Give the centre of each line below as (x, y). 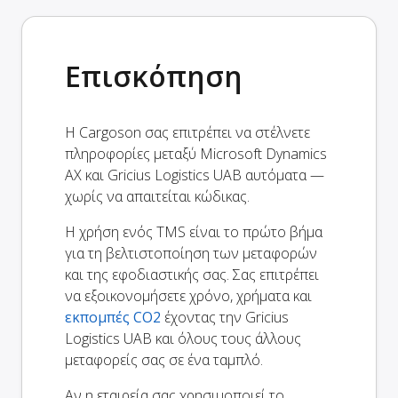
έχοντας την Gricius (225, 317)
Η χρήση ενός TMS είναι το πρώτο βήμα (194, 231)
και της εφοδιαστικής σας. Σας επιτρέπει (192, 274)
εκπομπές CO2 (113, 317)
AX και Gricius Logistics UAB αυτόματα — (195, 175)
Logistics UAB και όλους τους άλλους (183, 338)
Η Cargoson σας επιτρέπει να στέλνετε (187, 132)
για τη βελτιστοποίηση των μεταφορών (191, 253)
